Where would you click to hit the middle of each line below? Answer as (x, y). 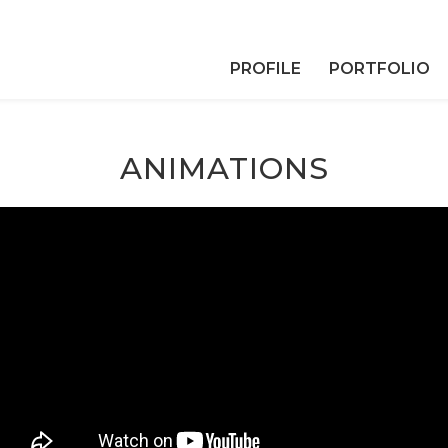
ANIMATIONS (224, 168)
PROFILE (265, 68)
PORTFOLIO (379, 68)
